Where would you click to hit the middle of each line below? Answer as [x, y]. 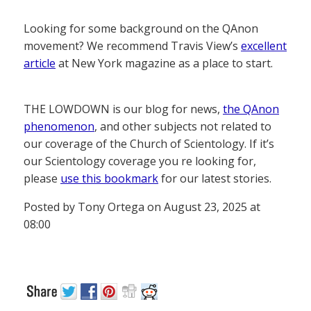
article [40, 63]
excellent [264, 45]
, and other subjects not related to [183, 126]
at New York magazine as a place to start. [164, 63]
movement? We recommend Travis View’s [132, 45]
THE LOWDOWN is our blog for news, [123, 109]
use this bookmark [109, 178]
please [42, 178]
